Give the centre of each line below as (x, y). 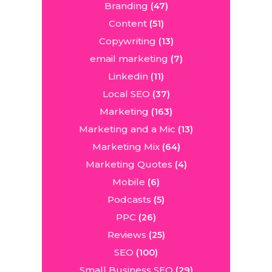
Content (127, 23)
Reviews (127, 235)
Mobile (129, 182)
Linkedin (128, 76)
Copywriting (127, 41)
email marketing (129, 59)
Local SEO (126, 94)
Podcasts (129, 199)
